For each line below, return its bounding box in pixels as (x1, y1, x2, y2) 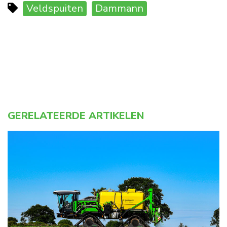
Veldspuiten (26, 1, 83, 15)
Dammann (95, 1, 143, 15)
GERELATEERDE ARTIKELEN (8, 108, 144, 123)
